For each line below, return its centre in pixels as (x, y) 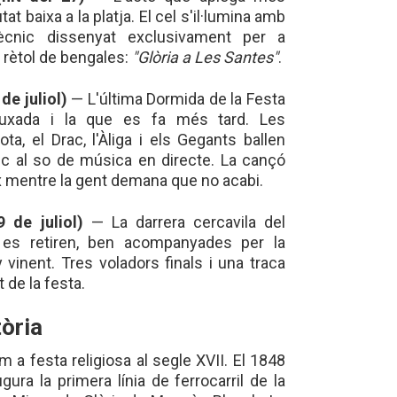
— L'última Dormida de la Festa (176, 99)
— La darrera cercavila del (184, 222)
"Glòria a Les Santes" (205, 57)
